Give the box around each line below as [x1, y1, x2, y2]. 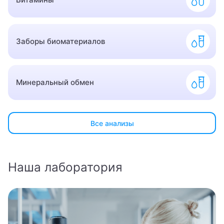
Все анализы [90, 118, 134, 127]
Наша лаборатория [8, 159, 122, 175]
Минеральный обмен [16, 77, 94, 87]
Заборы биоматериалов [16, 36, 105, 46]
